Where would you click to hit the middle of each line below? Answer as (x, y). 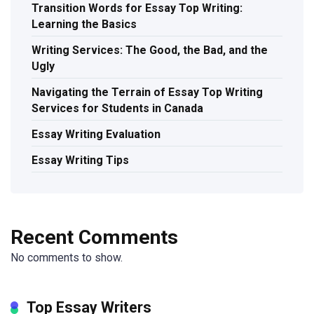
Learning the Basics (84, 24)
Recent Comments (94, 238)
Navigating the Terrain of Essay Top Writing (147, 92)
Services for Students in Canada (117, 108)
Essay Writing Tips (80, 160)
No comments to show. (67, 258)
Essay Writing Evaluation (96, 134)
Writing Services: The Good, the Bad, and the (150, 50)
